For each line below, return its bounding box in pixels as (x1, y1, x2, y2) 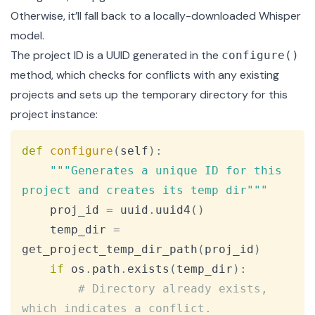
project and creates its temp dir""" (22, 184, 268, 198)
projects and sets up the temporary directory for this (11, 87, 288, 103)
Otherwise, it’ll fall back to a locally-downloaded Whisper (11, 8, 301, 24)
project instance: (11, 107, 98, 122)
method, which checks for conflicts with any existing (11, 67, 279, 83)
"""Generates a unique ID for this (50, 164, 289, 178)
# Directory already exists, (78, 282, 275, 296)
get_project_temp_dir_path (22, 243, 198, 257)
